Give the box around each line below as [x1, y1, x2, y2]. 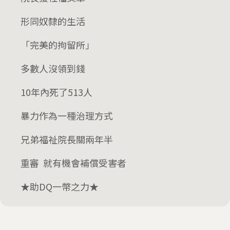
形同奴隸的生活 [21, 14, 85, 28]
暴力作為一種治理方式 [21, 109, 113, 122]
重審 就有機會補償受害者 [21, 156, 126, 169]
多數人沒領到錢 [21, 62, 85, 75]
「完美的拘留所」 [21, 38, 94, 51]
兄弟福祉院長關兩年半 [21, 132, 113, 146]
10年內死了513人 [21, 85, 92, 99]
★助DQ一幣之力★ [21, 180, 99, 193]
